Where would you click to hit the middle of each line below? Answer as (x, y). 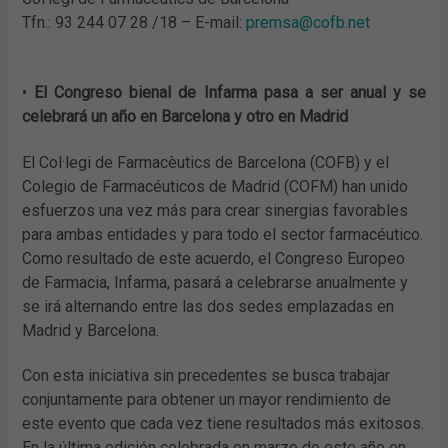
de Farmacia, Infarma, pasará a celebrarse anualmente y (215, 282)
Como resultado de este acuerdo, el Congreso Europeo (214, 258)
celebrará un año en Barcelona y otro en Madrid (185, 116)
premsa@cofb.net (308, 22)
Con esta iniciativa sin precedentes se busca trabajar (206, 376)
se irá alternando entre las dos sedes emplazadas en (208, 306)
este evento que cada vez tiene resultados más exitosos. (223, 424)
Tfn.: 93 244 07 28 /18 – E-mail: (134, 22)
